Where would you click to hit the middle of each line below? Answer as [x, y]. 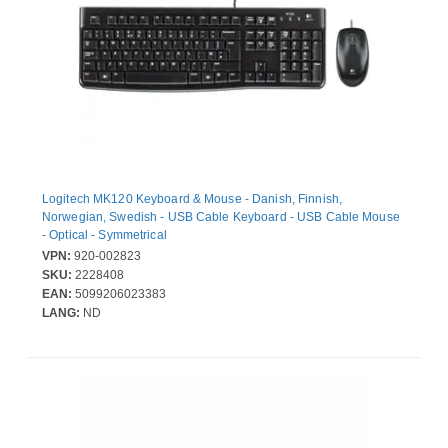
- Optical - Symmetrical [104, 234]
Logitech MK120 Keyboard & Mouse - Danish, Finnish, [192, 198]
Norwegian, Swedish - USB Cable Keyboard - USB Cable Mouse [221, 216]
